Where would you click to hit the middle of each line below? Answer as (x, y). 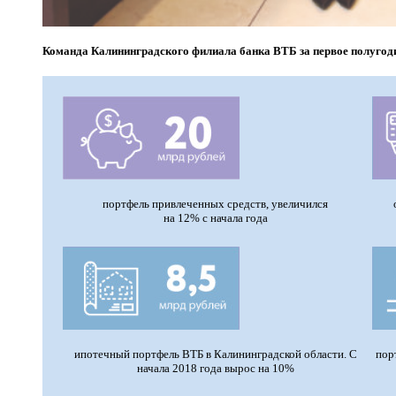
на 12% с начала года (216, 217)
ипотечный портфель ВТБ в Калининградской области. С (216, 354)
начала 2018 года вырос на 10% (216, 368)
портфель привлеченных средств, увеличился (216, 203)
